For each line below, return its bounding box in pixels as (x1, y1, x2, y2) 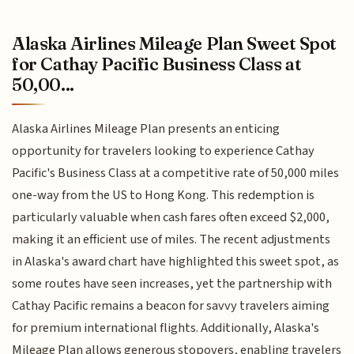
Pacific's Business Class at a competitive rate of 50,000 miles (12, 164, 340, 183)
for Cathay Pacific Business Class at (12, 53, 302, 76)
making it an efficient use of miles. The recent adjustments (12, 230, 331, 250)
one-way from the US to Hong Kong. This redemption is (12, 186, 315, 205)
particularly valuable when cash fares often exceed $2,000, (12, 208, 330, 228)
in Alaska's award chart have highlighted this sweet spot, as (12, 252, 340, 272)
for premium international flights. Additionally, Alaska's (12, 318, 320, 338)
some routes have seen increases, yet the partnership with (12, 274, 333, 294)
